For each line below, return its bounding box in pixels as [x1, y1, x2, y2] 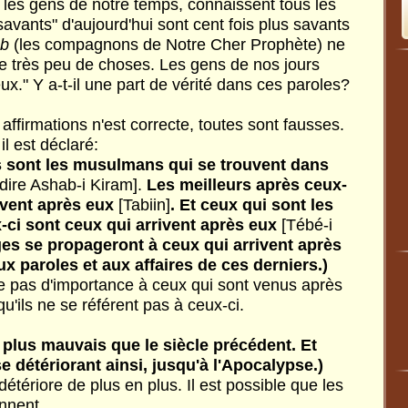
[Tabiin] [118, 196, 170, 214]
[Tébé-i [281, 216, 332, 234]
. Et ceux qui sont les [170, 196, 333, 214]
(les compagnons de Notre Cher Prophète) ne [9, 36, 345, 54]
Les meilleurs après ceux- [142, 176, 347, 194]
